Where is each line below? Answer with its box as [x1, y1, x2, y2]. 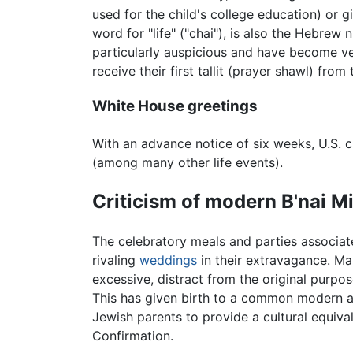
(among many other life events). [92, 154, 283, 171]
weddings [139, 252, 197, 269]
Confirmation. [92, 328, 173, 344]
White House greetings [92, 97, 258, 116]
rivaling [92, 252, 139, 269]
